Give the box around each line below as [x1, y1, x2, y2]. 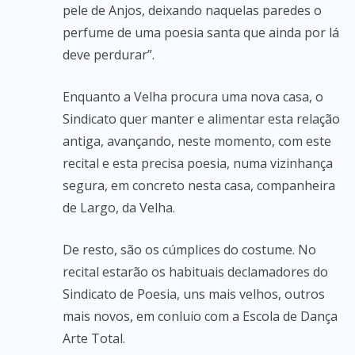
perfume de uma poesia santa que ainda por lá [63, 24, 339, 41]
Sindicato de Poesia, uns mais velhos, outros [63, 285, 325, 303]
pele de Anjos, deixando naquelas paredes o [63, 2, 322, 19]
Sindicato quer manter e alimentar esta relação [63, 110, 340, 128]
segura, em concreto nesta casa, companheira [63, 177, 335, 194]
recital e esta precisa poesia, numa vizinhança [63, 155, 333, 172]
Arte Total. [63, 330, 125, 347]
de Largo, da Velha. [63, 199, 175, 216]
